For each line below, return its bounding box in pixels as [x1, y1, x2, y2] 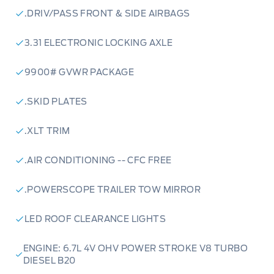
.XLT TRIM [24, 126, 70, 136]
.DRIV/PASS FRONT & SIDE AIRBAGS [24, 9, 190, 19]
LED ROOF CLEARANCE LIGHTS [24, 214, 166, 224]
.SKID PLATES [24, 97, 87, 107]
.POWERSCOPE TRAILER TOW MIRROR [24, 185, 201, 195]
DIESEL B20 [23, 256, 76, 266]
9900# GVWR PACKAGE [24, 67, 135, 78]
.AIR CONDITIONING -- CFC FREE [24, 155, 172, 166]
